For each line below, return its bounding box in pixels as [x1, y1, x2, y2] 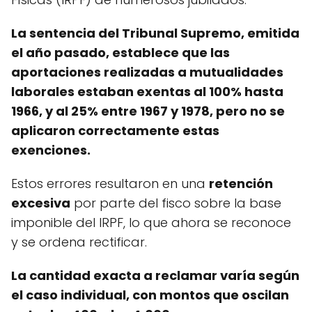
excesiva [11, 194, 70, 212]
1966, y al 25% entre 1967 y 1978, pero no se [11, 102, 285, 120]
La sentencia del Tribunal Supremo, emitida [11, 24, 299, 42]
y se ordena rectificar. [11, 233, 147, 251]
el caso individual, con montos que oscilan [11, 286, 289, 304]
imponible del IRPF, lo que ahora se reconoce [11, 213, 291, 231]
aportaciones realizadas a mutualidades [11, 63, 283, 81]
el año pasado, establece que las [11, 43, 230, 61]
